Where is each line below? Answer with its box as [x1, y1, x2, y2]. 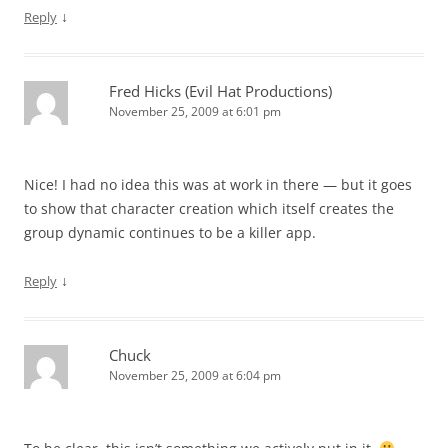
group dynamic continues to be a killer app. [24, 223, 316, 242]
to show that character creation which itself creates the [24, 199, 394, 218]
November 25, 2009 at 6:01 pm [109, 103, 281, 120]
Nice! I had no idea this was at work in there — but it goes [24, 175, 412, 194]
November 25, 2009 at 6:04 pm [109, 367, 281, 384]
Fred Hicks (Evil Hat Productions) [109, 81, 332, 101]
